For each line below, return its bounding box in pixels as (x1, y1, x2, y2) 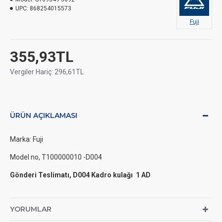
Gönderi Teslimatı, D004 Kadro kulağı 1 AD (10, 171, 151, 179)
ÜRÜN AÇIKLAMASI (10, 111, 77, 120)
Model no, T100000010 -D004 (10, 153, 102, 161)
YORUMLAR (10, 205, 52, 214)
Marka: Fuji (10, 135, 43, 143)
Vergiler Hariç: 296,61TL (10, 68, 84, 76)
